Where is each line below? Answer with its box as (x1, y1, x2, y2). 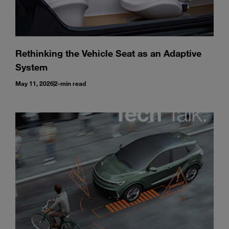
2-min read (54, 79, 86, 87)
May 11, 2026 (15, 79, 54, 87)
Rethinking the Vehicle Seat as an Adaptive (15, 48, 201, 59)
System (15, 61, 48, 73)
